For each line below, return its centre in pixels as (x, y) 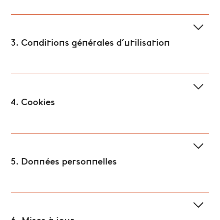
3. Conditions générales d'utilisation (91, 43)
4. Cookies (33, 103)
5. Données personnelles (64, 162)
